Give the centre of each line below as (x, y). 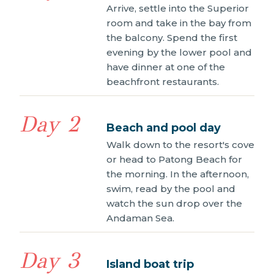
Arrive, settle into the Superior (178, 9)
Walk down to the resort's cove (180, 145)
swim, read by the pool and (171, 189)
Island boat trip (150, 265)
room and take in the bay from (179, 23)
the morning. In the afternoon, (178, 174)
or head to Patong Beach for (174, 160)
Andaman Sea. (140, 218)
